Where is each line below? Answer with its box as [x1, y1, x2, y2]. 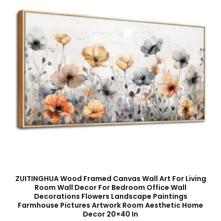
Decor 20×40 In [83, 209, 138, 220]
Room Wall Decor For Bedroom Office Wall [35, 183, 186, 193]
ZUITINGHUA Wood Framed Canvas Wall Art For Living [15, 174, 206, 184]
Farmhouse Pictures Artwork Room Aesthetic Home [18, 200, 203, 211]
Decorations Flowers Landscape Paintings [34, 191, 187, 202]
